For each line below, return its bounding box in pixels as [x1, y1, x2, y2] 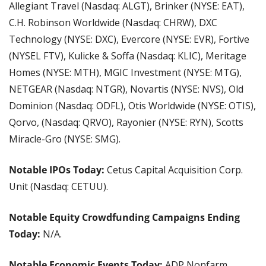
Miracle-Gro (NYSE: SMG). [9, 132, 121, 145]
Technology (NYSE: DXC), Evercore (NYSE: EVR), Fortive [9, 32, 249, 46]
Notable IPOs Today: [9, 163, 107, 176]
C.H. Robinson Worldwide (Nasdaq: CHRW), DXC [9, 15, 217, 29]
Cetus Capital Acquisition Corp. [107, 163, 243, 176]
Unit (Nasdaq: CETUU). [9, 179, 108, 193]
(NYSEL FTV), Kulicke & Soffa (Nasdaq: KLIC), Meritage [9, 49, 246, 62]
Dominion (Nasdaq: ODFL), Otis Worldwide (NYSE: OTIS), [9, 99, 256, 112]
